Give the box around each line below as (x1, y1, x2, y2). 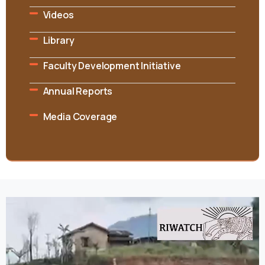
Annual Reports (43, 85, 113, 98)
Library (43, 34, 75, 47)
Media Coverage (43, 110, 118, 123)
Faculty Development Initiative (43, 59, 181, 72)
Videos (43, 8, 74, 21)
